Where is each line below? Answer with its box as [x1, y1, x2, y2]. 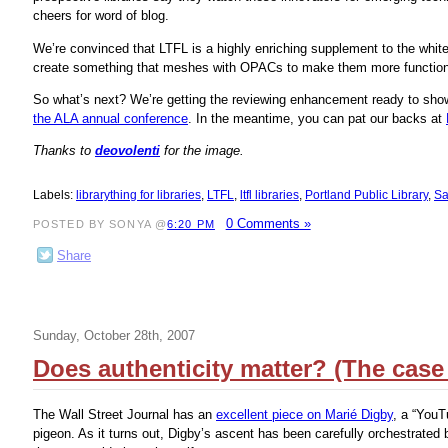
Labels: [33, 188, 76, 203]
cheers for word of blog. [33, 8, 169, 24]
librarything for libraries [76, 188, 201, 203]
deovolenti [95, 143, 160, 159]
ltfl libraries [240, 188, 299, 203]
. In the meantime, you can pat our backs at [188, 110, 446, 126]
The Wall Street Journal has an [33, 406, 216, 422]
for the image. [164, 143, 244, 159]
